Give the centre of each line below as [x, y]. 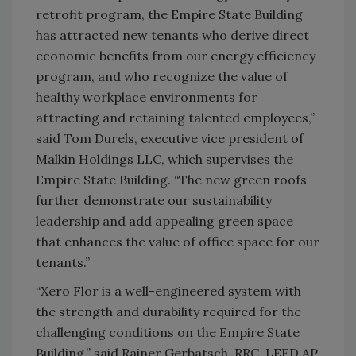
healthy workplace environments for [147, 97]
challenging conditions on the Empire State [168, 333]
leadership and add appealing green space [164, 221]
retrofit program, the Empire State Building [169, 15]
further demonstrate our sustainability [154, 201]
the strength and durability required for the [168, 312]
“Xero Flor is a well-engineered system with [168, 291]
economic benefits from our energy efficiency [176, 56]
